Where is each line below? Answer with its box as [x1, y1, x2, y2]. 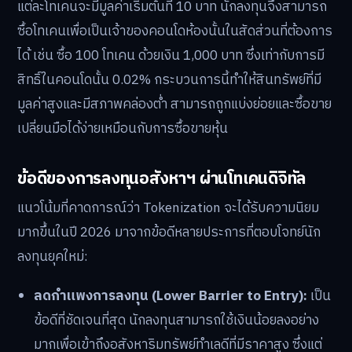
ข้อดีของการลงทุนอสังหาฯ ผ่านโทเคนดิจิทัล [17, 167, 306, 189]
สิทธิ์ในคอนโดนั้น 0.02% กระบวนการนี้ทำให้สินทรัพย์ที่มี [17, 68, 321, 91]
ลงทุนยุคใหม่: [17, 246, 88, 269]
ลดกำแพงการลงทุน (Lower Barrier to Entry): [34, 284, 308, 307]
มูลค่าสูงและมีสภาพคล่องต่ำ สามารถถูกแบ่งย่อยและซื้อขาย [17, 93, 332, 115]
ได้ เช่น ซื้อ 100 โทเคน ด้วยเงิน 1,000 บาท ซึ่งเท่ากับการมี [17, 44, 324, 67]
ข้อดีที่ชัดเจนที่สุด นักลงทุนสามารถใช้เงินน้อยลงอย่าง [34, 309, 320, 332]
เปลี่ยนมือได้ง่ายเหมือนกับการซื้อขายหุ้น [17, 117, 228, 140]
